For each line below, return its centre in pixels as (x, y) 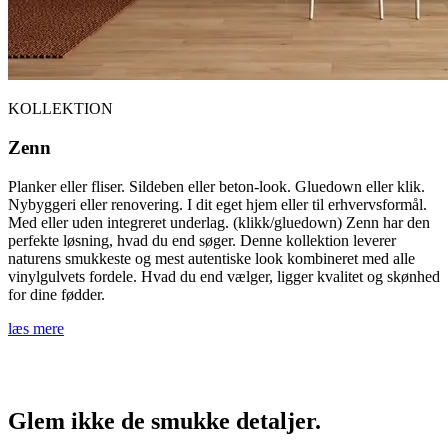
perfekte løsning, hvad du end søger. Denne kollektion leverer (202, 240)
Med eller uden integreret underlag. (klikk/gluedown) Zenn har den (219, 222)
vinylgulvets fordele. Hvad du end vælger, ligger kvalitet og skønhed (224, 276)
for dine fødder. (56, 294)
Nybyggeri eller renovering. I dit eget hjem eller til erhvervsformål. (217, 204)
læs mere (36, 328)
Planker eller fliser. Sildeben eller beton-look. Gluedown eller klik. (216, 186)
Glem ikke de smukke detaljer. (164, 421)
